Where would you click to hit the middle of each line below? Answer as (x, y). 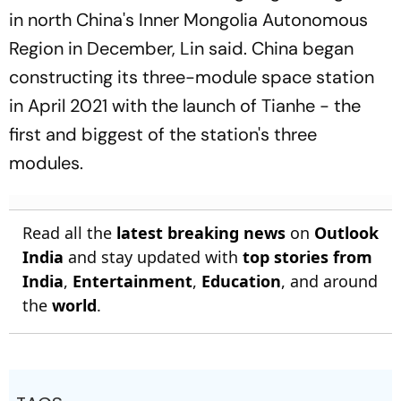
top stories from (307, 257)
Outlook (346, 233)
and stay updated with (153, 257)
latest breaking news (201, 233)
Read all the (69, 233)
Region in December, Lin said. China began (181, 48)
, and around (329, 281)
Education (241, 281)
